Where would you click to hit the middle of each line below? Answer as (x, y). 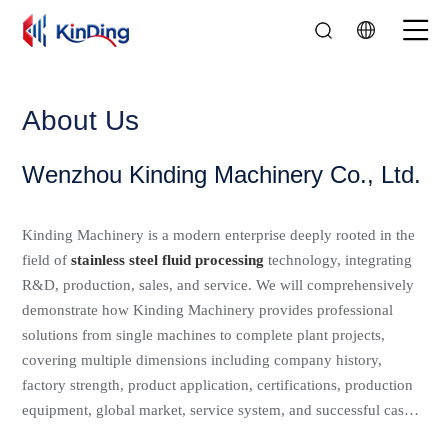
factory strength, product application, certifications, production (218, 385)
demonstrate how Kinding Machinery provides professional (208, 310)
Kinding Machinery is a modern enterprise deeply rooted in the (219, 235)
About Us (81, 120)
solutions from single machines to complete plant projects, (204, 335)
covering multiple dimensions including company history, (202, 360)
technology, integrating (338, 260)
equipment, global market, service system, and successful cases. (222, 410)
